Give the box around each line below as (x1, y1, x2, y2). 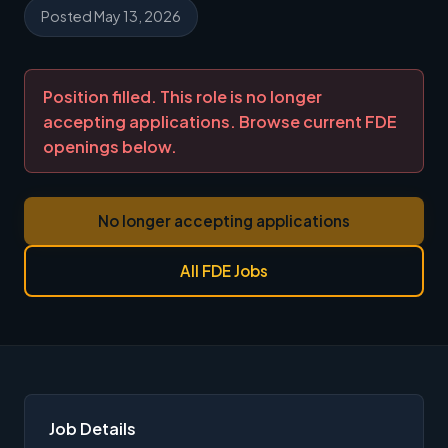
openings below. (42, 135, 177, 157)
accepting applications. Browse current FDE (42, 110, 397, 132)
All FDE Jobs (180, 261, 268, 281)
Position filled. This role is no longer (42, 85, 322, 107)
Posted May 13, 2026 (41, 7, 181, 25)
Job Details (49, 418, 136, 440)
